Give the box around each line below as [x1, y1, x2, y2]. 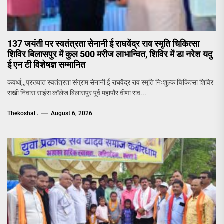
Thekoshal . [7, 110, 38, 117]
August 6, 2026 [51, 110, 92, 117]
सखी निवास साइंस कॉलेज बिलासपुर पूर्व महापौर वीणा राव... [7, 89, 146, 97]
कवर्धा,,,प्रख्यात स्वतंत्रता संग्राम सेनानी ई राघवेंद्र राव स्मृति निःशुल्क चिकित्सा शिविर [7, 78, 213, 87]
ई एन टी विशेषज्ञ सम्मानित [7, 59, 85, 70]
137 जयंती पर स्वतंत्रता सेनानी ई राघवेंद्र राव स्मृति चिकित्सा [7, 38, 199, 49]
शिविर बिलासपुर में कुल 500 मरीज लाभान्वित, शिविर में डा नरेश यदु [7, 49, 212, 60]
